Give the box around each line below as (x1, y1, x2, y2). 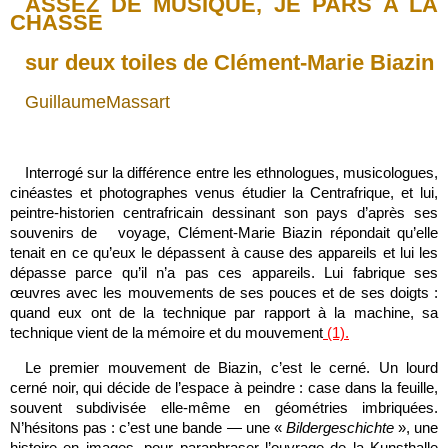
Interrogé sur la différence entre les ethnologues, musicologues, (25, 164, 438, 181)
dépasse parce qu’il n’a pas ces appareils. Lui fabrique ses (10, 264, 438, 281)
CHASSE (10, 10, 103, 35)
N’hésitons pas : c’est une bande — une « (10, 419, 286, 436)
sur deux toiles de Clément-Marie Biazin (25, 50, 434, 75)
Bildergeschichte (285, 419, 394, 436)
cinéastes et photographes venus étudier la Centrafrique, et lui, (10, 184, 438, 201)
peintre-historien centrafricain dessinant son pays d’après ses (10, 204, 438, 221)
